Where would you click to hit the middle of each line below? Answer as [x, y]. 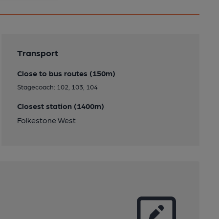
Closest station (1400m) [60, 106]
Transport [37, 53]
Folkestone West [46, 120]
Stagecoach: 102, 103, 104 [57, 87]
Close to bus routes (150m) [66, 73]
